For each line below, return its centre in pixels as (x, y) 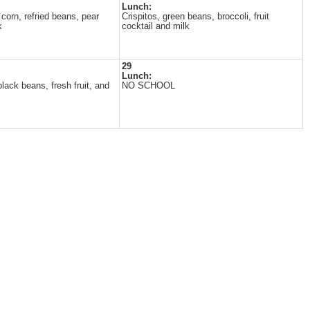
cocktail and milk (156, 26)
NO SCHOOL (148, 86)
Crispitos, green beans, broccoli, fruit (195, 17)
